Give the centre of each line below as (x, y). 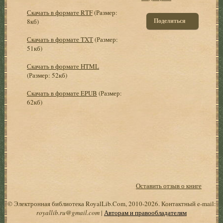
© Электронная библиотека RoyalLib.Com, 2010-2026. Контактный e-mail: (111, 203)
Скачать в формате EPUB (62, 93)
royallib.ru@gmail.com (68, 212)
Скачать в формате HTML (63, 66)
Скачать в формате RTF (60, 12)
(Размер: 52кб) (47, 75)
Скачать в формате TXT (60, 39)
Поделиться (170, 20)
